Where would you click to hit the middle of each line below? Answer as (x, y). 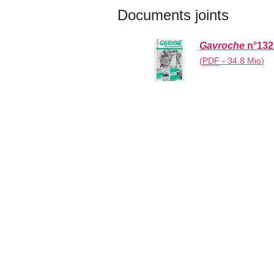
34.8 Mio (244, 60)
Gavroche (222, 45)
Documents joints (173, 15)
